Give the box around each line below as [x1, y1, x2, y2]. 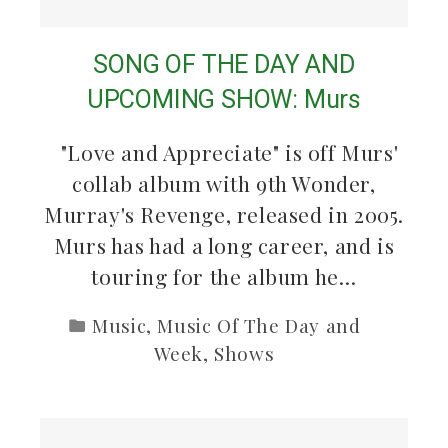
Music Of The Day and [157, 312, 361, 338]
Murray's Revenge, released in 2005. [43, 199, 404, 228]
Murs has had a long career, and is [53, 230, 395, 259]
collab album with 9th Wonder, [72, 168, 376, 197]
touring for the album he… [91, 261, 357, 290]
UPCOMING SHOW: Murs [86, 84, 362, 114]
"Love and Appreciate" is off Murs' [49, 137, 399, 166]
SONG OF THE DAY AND [93, 49, 355, 79]
